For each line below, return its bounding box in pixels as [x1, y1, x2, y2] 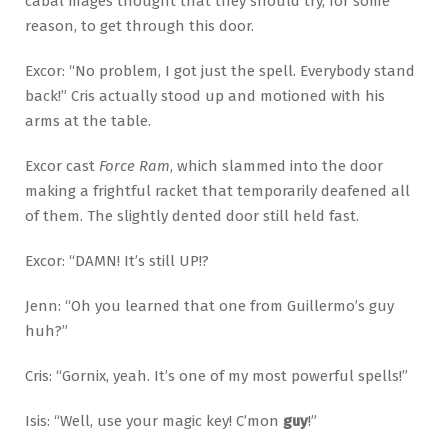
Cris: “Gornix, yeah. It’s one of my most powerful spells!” [25, 367, 408, 386]
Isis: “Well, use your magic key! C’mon [25, 412, 279, 430]
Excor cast [25, 157, 99, 176]
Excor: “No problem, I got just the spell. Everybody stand [25, 62, 415, 81]
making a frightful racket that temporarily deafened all [25, 182, 410, 201]
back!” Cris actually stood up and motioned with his [25, 87, 385, 106]
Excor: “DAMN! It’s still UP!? [25, 252, 209, 271]
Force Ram [99, 157, 170, 176]
